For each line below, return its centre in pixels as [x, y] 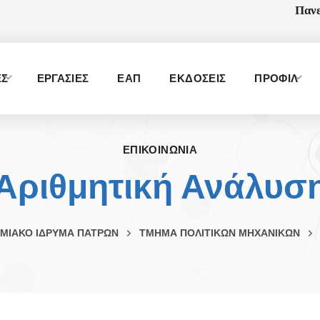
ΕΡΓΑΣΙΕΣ [63, 78]
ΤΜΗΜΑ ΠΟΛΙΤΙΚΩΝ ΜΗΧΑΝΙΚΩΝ [219, 233]
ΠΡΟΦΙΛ [276, 78]
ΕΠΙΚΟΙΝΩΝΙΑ [160, 150]
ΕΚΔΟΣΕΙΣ [198, 78]
